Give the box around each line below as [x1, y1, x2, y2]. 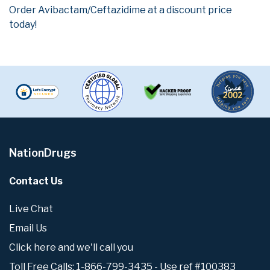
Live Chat [9, 202, 53, 215]
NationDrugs [9, 146, 77, 160]
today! [9, 19, 37, 31]
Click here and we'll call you [9, 241, 133, 253]
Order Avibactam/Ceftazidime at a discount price [9, 4, 232, 16]
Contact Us [9, 175, 63, 187]
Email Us [9, 222, 47, 234]
